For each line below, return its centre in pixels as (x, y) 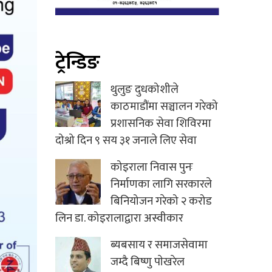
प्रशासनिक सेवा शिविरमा (161, 124)
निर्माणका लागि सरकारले (161, 185)
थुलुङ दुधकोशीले (144, 90)
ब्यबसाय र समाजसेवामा (159, 245)
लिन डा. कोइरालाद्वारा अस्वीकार (119, 219)
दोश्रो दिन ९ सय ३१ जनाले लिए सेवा (126, 141)
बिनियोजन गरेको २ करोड (161, 202)
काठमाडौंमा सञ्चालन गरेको (164, 107)
